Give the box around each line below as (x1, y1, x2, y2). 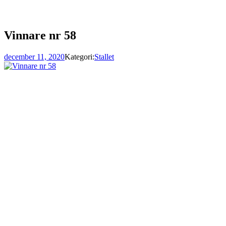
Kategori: (65, 52, 94, 61)
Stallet (94, 52, 114, 61)
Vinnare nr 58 (4, 28, 76, 42)
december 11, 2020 (4, 52, 65, 61)
